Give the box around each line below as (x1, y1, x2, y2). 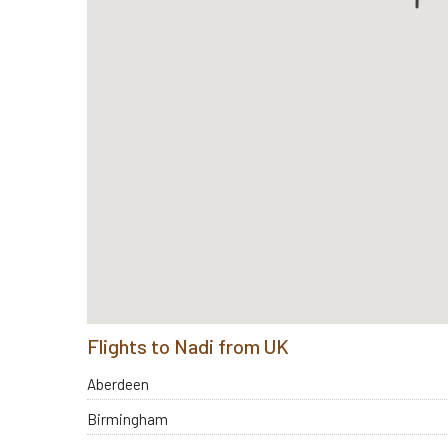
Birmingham (87, 409, 168, 428)
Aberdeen (87, 374, 149, 393)
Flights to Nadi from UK (87, 334, 289, 359)
